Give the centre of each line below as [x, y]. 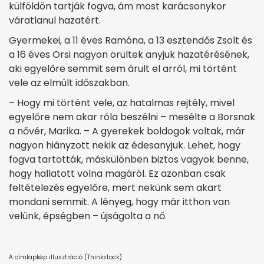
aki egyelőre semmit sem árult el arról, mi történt [123, 68]
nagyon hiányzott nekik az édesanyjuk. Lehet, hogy [125, 145]
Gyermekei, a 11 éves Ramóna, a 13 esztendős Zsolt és [131, 40]
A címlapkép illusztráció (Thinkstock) [65, 257]
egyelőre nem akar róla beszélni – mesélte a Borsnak [132, 117]
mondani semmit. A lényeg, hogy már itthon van [119, 202]
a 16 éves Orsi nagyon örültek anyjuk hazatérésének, [129, 54]
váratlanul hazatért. [55, 20]
